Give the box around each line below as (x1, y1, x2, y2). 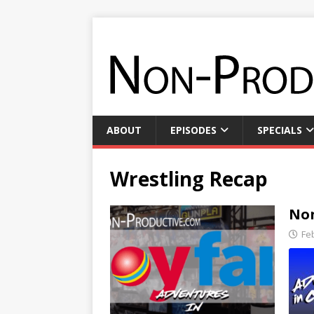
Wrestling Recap (110, 165, 268, 192)
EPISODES (170, 123, 217, 137)
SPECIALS (257, 123, 302, 137)
